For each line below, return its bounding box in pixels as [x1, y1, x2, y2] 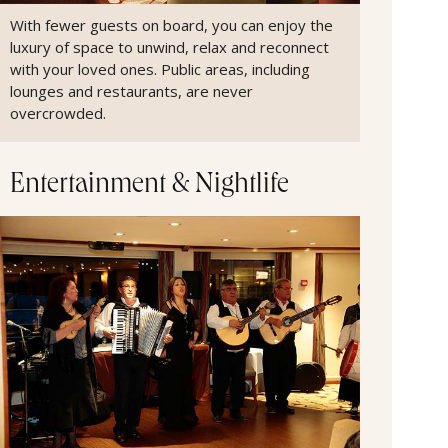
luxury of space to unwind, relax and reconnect [10, 37, 329, 58]
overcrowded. [10, 103, 106, 124]
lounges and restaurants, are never [10, 81, 253, 102]
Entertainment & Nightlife [10, 173, 289, 202]
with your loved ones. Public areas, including [10, 59, 310, 80]
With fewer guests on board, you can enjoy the [10, 15, 333, 36]
